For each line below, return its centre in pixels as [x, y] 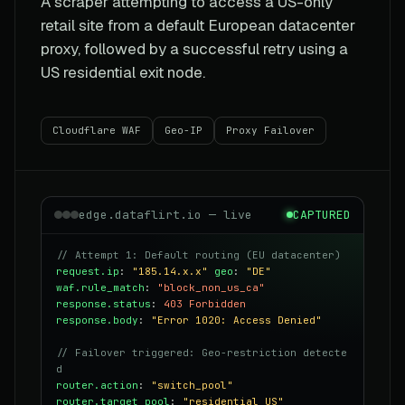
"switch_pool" [192, 385]
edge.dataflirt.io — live [165, 214]
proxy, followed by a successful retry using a [194, 48]
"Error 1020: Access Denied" [236, 320]
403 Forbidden [205, 303]
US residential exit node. [123, 72]
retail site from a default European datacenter [198, 25]
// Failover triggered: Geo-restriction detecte [202, 352]
